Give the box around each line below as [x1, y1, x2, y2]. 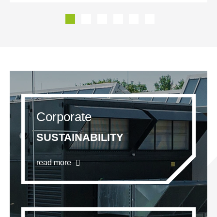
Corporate [36, 109, 92, 124]
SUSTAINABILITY [36, 131, 124, 144]
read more [36, 158, 73, 167]
